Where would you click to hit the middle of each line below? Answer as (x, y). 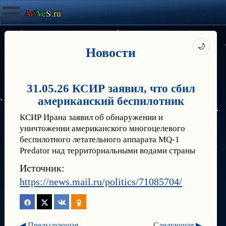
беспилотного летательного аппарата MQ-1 (100, 139)
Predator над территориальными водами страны (107, 151)
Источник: (42, 168)
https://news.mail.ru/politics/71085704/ (101, 182)
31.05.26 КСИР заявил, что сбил (111, 89)
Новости (111, 52)
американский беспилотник (111, 101)
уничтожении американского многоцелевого (102, 128)
